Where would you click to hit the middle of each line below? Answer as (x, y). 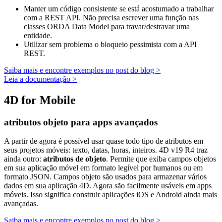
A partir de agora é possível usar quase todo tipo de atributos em (104, 141)
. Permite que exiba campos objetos (161, 159)
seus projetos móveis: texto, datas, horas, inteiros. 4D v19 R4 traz (106, 150)
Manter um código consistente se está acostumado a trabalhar (119, 8)
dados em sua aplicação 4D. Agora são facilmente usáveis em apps (108, 186)
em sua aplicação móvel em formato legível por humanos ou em (103, 168)
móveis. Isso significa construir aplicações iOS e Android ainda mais (111, 195)
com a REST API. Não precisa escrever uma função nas (111, 17)
